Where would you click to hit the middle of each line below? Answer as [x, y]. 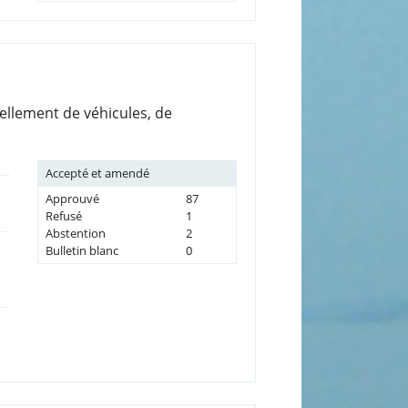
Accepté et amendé [97, 173]
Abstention [75, 233]
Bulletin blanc [82, 250]
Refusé [63, 215]
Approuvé [72, 198]
